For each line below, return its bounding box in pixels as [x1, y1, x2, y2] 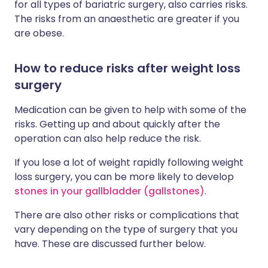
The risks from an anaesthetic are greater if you [14, 12, 239, 26]
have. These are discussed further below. [14, 237, 206, 251]
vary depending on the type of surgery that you [14, 223, 237, 237]
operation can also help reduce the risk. [14, 132, 201, 146]
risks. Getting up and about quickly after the [14, 117, 220, 132]
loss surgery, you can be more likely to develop [14, 170, 234, 184]
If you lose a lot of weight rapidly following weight [14, 156, 243, 170]
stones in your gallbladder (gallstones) [14, 184, 205, 199]
